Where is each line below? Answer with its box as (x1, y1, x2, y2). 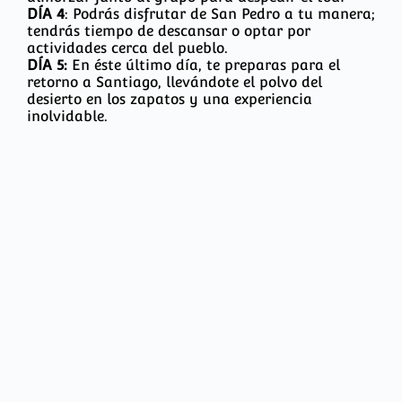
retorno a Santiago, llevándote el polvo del (27, 74, 322, 92)
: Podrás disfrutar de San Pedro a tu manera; (65, 5, 375, 23)
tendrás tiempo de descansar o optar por (27, 22, 310, 40)
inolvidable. (27, 108, 108, 126)
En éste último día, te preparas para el (67, 57, 340, 74)
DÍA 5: (27, 57, 67, 74)
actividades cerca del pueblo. (27, 39, 228, 57)
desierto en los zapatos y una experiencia (27, 91, 312, 109)
